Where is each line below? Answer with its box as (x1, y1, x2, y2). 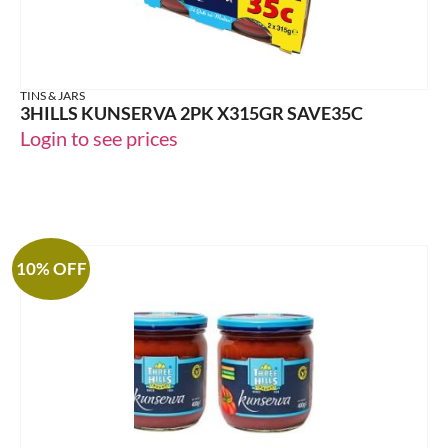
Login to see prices (20, 125, 178, 150)
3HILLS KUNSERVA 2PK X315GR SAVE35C (20, 101, 363, 124)
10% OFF (15, 258, 87, 280)
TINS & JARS (20, 87, 85, 103)
